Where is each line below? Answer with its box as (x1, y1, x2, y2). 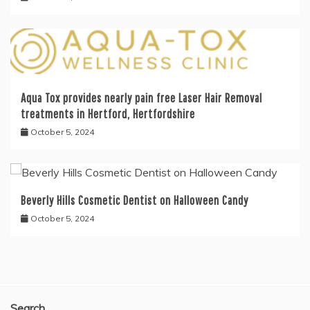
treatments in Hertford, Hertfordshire (21, 106, 195, 121)
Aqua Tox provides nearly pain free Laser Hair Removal (21, 90, 262, 105)
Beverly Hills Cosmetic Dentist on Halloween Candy (21, 192, 248, 208)
